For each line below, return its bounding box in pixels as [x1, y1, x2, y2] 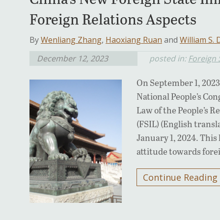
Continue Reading [143, 171, 218, 184]
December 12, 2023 [37, 53, 108, 64]
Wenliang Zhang [41, 34, 102, 46]
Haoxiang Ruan [106, 34, 162, 46]
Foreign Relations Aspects [29, 9, 196, 29]
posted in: [149, 53, 188, 64]
